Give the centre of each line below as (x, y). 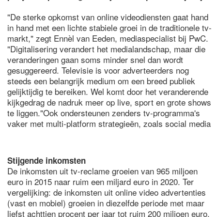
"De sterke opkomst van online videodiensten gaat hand (108, 17)
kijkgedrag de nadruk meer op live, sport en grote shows (109, 102)
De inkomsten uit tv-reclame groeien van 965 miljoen (102, 171)
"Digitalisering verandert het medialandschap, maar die (106, 49)
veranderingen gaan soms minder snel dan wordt (95, 59)
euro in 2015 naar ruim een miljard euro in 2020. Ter (101, 181)
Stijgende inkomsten (46, 160)
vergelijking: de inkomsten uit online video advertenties (107, 192)
